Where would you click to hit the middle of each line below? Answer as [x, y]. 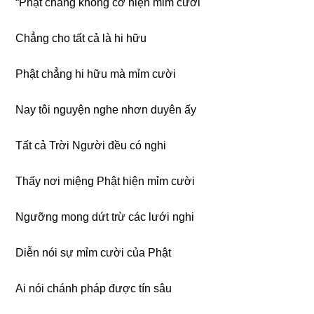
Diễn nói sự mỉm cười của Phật [94, 252]
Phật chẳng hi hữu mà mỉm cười [96, 74]
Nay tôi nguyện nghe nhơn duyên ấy [106, 109]
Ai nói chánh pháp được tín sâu [94, 288]
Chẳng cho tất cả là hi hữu [81, 38]
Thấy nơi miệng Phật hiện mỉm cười [105, 181]
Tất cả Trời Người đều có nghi [91, 145]
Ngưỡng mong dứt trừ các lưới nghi [105, 217]
